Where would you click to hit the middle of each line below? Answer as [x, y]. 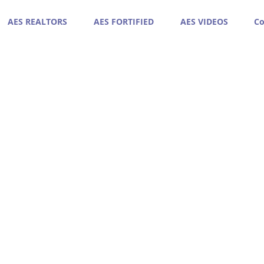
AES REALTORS [37, 22]
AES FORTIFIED [123, 22]
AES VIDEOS [204, 22]
